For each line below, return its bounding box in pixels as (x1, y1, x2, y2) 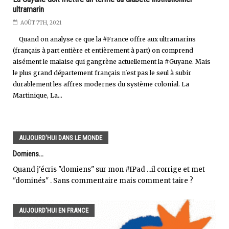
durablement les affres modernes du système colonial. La (13, 80, 189, 88)
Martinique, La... (13, 91, 62, 99)
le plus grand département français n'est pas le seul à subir (13, 68, 191, 77)
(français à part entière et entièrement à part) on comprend (13, 46, 193, 54)
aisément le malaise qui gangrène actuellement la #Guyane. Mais (13, 57, 211, 65)
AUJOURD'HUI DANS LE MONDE (19, 133, 102, 142)
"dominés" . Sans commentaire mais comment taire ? (13, 176, 193, 185)
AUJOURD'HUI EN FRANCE (19, 206, 88, 214)
